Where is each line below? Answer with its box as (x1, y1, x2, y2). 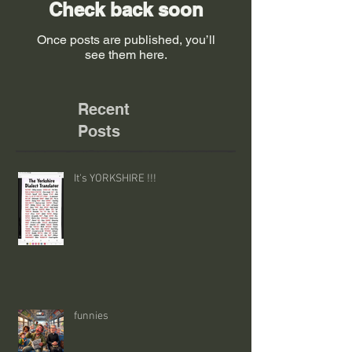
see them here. (84, 46, 167, 62)
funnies (74, 309, 108, 323)
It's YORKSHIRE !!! (74, 171, 156, 185)
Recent (78, 99, 130, 119)
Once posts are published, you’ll (36, 31, 215, 47)
